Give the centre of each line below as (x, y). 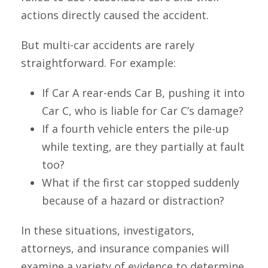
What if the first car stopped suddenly (141, 183)
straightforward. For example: (98, 63)
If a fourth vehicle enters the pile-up (135, 129)
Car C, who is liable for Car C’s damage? (143, 111)
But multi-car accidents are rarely (108, 45)
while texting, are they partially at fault (143, 147)
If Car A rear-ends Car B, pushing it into (143, 93)
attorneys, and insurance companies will (125, 249)
